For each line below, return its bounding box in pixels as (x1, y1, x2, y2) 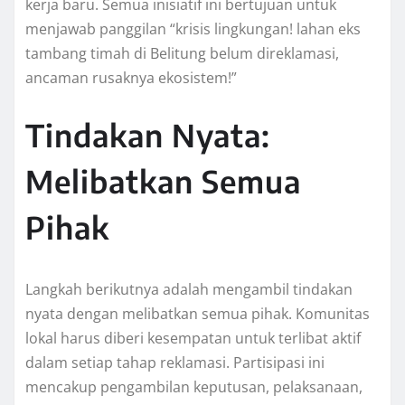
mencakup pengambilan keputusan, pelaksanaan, (25, 377, 363, 398)
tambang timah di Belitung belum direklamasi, (25, 43, 339, 64)
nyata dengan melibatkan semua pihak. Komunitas (25, 304, 370, 325)
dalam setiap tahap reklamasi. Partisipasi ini (25, 353, 325, 373)
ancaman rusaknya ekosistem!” (25, 68, 237, 89)
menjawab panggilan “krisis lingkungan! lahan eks (25, 19, 361, 40)
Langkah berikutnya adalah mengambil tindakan (25, 279, 353, 300)
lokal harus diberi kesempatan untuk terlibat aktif (25, 328, 361, 349)
